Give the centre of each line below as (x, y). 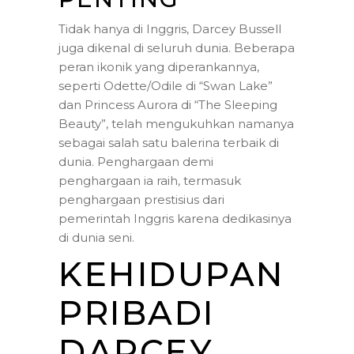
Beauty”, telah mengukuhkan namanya (176, 123)
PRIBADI (137, 313)
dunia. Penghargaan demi (136, 161)
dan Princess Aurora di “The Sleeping (168, 104)
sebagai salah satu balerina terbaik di (169, 142)
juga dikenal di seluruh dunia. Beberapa (177, 47)
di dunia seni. (96, 237)
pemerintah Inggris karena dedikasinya (175, 218)
